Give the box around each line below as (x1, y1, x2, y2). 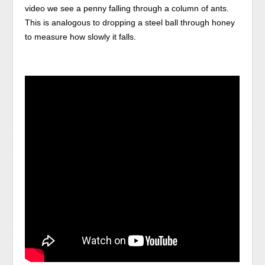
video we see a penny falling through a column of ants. (25, 4, 230, 13)
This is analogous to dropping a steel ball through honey (25, 18, 235, 27)
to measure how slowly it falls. (25, 32, 137, 41)
